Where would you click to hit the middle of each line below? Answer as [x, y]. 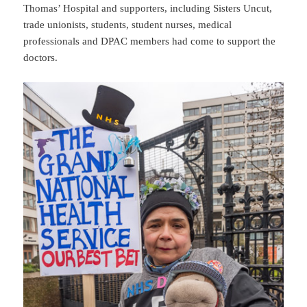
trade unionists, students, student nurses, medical [128, 24]
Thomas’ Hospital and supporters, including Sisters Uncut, [148, 8]
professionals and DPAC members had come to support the [150, 41]
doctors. [41, 57]
